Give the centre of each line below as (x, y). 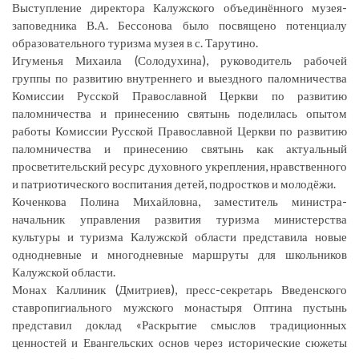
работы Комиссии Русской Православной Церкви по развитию (179, 130)
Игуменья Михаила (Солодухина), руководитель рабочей (179, 60)
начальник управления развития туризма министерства (179, 218)
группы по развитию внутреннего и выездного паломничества (179, 77)
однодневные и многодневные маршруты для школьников (179, 254)
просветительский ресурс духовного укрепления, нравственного (179, 165)
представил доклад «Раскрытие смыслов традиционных (179, 324)
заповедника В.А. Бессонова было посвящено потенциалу (179, 24)
